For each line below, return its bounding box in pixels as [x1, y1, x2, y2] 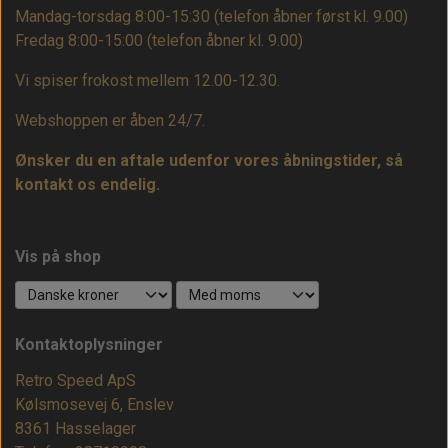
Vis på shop [15, 247, 101, 267]
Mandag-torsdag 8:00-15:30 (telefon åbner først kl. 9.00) [15, 7, 408, 27]
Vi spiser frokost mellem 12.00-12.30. [15, 71, 280, 91]
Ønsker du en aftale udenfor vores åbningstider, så [15, 151, 403, 171]
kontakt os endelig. [15, 175, 160, 195]
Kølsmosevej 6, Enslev [15, 395, 174, 415]
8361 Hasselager [15, 419, 136, 439]
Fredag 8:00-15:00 [15, 31, 147, 51]
